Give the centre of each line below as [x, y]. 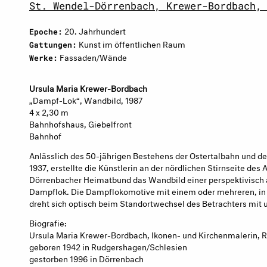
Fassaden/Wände [92, 56]
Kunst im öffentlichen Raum [131, 43]
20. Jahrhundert [94, 30]
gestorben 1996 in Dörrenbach [86, 257]
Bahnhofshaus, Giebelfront [80, 123]
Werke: [44, 58]
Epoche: [46, 32]
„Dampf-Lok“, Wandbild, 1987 [86, 99]
